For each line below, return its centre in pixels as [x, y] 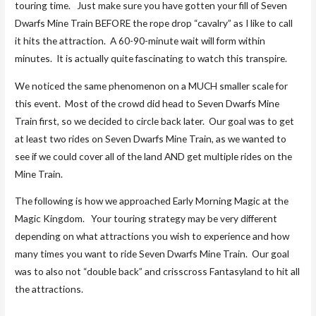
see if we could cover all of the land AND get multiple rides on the [154, 156]
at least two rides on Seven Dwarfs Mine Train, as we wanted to [151, 138]
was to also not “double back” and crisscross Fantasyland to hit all [158, 272]
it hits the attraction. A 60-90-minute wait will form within [140, 40]
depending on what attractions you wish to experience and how [152, 236]
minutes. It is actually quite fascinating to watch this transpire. [151, 58]
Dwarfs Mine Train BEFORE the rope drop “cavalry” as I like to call [154, 23]
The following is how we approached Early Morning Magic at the [152, 201]
